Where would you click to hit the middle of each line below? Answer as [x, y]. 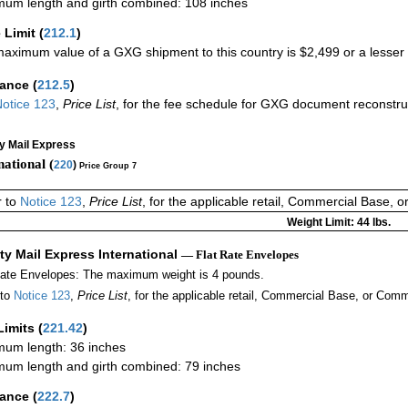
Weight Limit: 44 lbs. [338, 223]
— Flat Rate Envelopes [240, 255]
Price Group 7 [108, 165]
